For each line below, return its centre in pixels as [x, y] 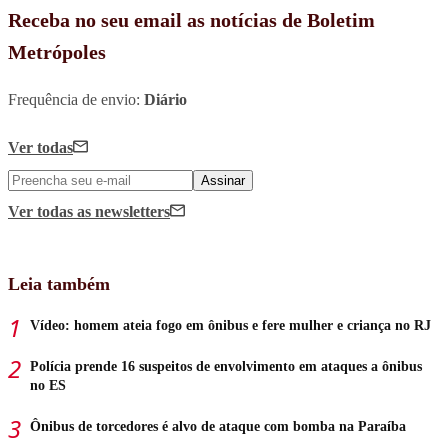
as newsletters [123, 211]
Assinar [223, 180]
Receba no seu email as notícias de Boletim [191, 19]
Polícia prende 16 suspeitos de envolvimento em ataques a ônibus [226, 366]
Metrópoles [57, 51]
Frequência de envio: [76, 99]
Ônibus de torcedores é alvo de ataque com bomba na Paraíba [218, 426]
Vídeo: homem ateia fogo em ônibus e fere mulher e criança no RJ [230, 325]
